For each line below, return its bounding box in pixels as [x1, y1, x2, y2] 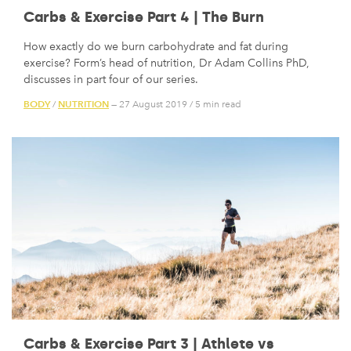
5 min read [195, 99, 241, 110]
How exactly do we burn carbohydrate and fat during [24, 39, 288, 53]
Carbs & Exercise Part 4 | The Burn [24, 8, 264, 26]
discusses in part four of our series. [24, 72, 198, 86]
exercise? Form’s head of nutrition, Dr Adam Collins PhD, [24, 56, 309, 70]
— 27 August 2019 [109, 99, 187, 110]
